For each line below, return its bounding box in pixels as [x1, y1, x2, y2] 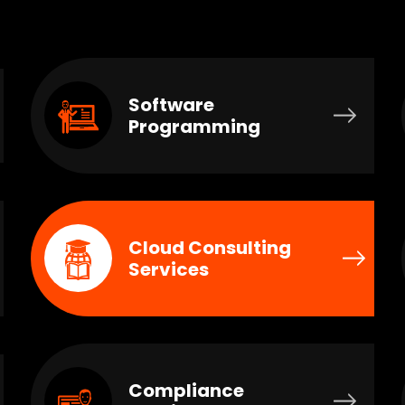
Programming [127, 114, 260, 140]
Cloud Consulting [127, 235, 291, 261]
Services [127, 257, 209, 283]
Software [127, 92, 214, 118]
